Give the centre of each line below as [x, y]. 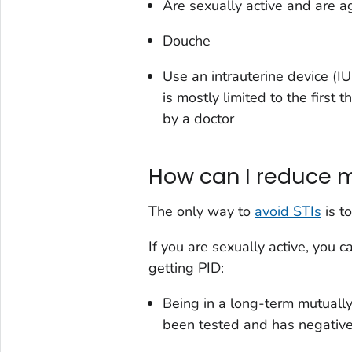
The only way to [201, 212]
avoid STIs [288, 212]
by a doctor [198, 119]
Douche [186, 41]
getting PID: [186, 268]
